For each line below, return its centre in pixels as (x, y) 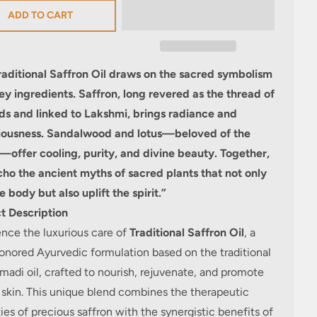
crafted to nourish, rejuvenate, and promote (152, 272)
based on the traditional (211, 252)
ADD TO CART (40, 15)
